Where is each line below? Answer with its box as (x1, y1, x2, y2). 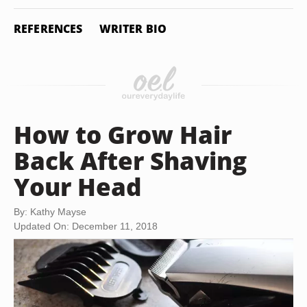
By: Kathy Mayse (14, 206, 86, 217)
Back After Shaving (14, 144, 247, 177)
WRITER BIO (99, 21, 167, 36)
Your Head (14, 170, 142, 203)
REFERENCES (14, 21, 83, 36)
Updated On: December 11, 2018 (14, 221, 158, 232)
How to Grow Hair (14, 118, 232, 151)
